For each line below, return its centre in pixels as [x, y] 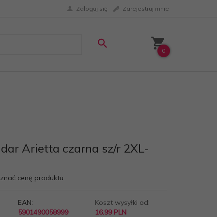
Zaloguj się [92, 8]
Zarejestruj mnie [146, 8]
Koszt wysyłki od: [122, 202]
